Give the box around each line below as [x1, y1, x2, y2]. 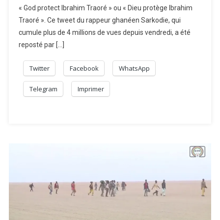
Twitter [29, 64, 50, 73]
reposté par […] [19, 41, 65, 49]
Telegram [29, 84, 58, 93]
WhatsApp [119, 64, 150, 73]
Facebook [70, 64, 99, 73]
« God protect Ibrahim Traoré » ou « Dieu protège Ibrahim [19, 4, 193, 12]
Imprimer [78, 84, 105, 93]
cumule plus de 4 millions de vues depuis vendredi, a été [19, 28, 191, 36]
